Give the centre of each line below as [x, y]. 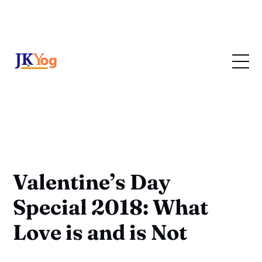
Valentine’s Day [92, 182]
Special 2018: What [111, 207]
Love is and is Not [100, 232]
